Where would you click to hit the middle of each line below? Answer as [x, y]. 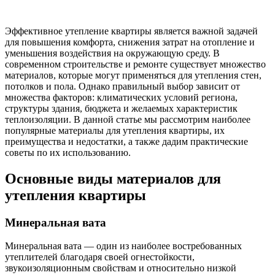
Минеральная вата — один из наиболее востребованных [123, 246]
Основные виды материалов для [113, 178]
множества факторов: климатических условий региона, [121, 97]
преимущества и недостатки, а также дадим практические [126, 141]
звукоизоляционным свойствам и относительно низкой [121, 268]
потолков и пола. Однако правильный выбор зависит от [122, 86]
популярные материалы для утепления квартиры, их [115, 130]
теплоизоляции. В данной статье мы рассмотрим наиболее [128, 119]
